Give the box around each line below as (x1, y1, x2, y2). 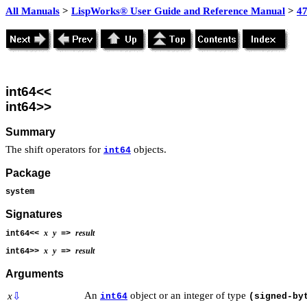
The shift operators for (5, 143, 103, 155)
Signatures (5, 208, 62, 221)
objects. (131, 143, 167, 155)
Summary (5, 125, 56, 138)
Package (5, 167, 51, 180)
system (5, 186, 34, 197)
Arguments (5, 267, 64, 280)
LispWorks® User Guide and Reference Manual (71, 5, 285, 16)
